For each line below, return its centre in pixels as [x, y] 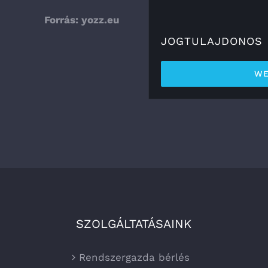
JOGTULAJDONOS [211, 41]
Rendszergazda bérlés [135, 258]
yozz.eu [101, 20]
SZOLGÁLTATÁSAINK [134, 224]
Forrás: [63, 20]
